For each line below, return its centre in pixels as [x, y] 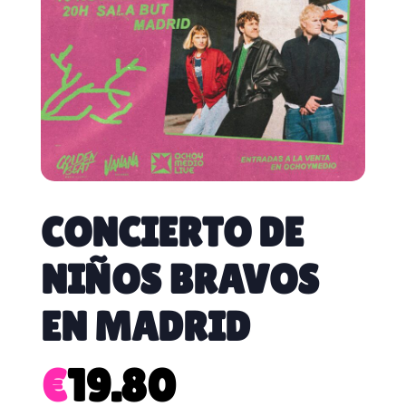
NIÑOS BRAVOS [179, 279]
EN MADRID [145, 326]
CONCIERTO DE [172, 232]
